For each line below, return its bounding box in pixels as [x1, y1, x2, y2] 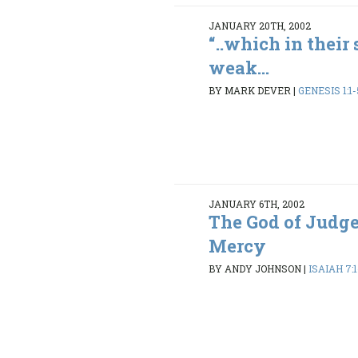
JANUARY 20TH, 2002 [209, 18, 312, 32]
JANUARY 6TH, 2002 [209, 197, 305, 210]
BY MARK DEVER [209, 84, 292, 97]
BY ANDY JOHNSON [209, 262, 302, 276]
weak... [209, 55, 270, 79]
